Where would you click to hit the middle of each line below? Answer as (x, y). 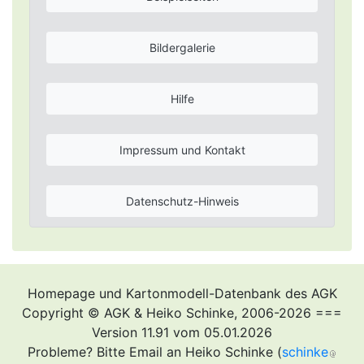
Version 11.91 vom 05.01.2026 (182, 333)
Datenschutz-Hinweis (182, 201)
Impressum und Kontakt (182, 150)
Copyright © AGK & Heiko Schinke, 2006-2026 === (182, 313)
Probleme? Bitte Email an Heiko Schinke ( (154, 352)
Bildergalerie (182, 48)
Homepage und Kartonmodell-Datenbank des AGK (182, 294)
